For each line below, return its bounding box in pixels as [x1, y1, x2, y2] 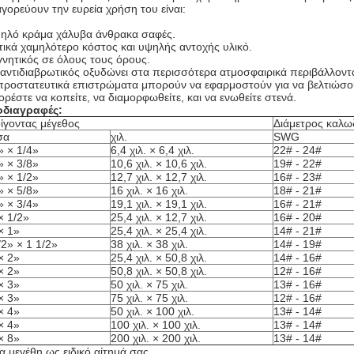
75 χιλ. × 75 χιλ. [111, 292, 188, 304]
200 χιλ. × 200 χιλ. [111, 332, 201, 345]
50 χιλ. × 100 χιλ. [111, 305, 194, 318]
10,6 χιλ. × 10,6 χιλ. [111, 157, 207, 170]
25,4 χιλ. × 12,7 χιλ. [111, 211, 207, 224]
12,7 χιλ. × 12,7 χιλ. [111, 171, 207, 183]
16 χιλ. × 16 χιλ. [111, 184, 188, 197]
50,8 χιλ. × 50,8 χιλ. [111, 265, 207, 277]
